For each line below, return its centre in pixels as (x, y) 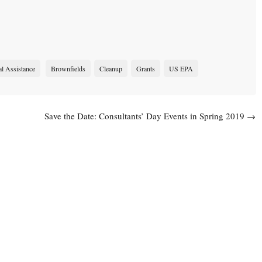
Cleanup (111, 69)
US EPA (181, 69)
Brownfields (68, 69)
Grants (146, 69)
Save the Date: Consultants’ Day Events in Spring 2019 (146, 116)
